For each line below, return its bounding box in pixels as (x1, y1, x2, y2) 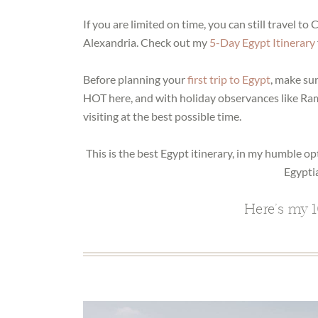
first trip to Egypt (187, 72, 270, 87)
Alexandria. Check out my (83, 35, 209, 50)
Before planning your (83, 72, 187, 87)
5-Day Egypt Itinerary (209, 35, 315, 50)
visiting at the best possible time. (83, 109, 241, 124)
